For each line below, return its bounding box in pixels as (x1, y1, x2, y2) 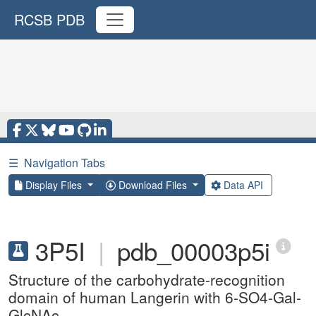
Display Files (23, 178, 85, 192)
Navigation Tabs (24, 154, 105, 171)
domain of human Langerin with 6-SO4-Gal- (8, 286, 301, 308)
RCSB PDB (14, 9, 85, 30)
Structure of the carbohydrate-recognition (8, 269, 285, 290)
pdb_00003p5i (117, 233, 270, 268)
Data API (220, 178, 266, 192)
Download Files (115, 178, 190, 192)
